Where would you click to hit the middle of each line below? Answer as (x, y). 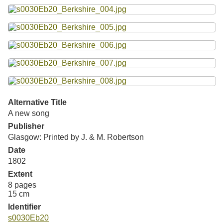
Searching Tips (45, 30)
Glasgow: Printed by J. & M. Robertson (76, 137)
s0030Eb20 (28, 218)
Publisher (26, 126)
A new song (29, 113)
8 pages (22, 185)
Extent (20, 174)
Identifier (24, 207)
